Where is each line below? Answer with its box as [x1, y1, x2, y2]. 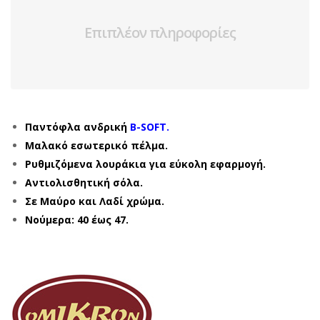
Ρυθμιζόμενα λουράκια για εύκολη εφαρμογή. [25, 157, 266, 171]
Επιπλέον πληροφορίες [84, 23, 236, 42]
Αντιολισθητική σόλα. [25, 176, 143, 189]
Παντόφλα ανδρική [25, 120, 130, 134]
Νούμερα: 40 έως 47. [25, 213, 129, 226]
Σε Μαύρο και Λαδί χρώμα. [25, 194, 164, 208]
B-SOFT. [130, 120, 169, 134]
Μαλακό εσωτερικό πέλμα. [25, 139, 168, 152]
